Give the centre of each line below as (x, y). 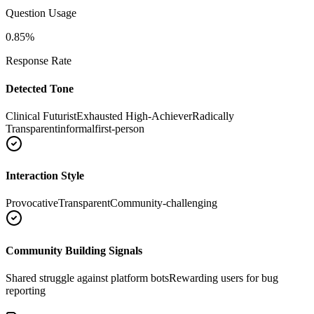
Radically (213, 116)
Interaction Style (45, 176)
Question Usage (41, 13)
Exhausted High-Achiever (134, 116)
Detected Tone (40, 88)
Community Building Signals (74, 250)
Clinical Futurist (41, 116)
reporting (26, 290)
